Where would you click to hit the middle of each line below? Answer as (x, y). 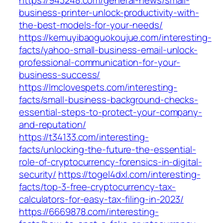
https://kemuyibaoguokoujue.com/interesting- (115, 38)
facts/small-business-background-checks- (109, 100)
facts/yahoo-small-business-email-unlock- (108, 50)
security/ (38, 174)
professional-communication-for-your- (100, 62)
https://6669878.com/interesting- (89, 212)
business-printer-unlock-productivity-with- (109, 13)
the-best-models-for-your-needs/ (91, 25)
